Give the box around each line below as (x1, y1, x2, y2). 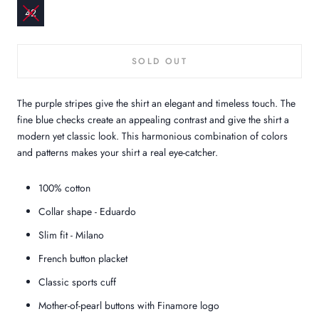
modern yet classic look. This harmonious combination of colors (17, 129, 288, 144)
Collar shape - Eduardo (38, 204, 136, 219)
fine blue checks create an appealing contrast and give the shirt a (17, 113, 289, 127)
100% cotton (38, 181, 90, 196)
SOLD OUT (131, 55, 188, 68)
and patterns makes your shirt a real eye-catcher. (17, 145, 218, 160)
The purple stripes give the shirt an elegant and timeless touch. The (17, 96, 296, 111)
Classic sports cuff (38, 275, 116, 290)
